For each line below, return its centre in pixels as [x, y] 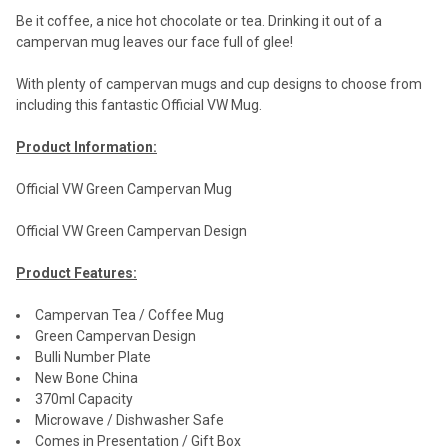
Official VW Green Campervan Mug [124, 189]
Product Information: [86, 147]
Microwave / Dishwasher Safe [129, 420]
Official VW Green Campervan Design [131, 231]
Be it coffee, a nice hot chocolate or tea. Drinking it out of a [199, 21]
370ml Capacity [84, 399]
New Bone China [86, 378]
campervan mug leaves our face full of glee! [154, 42]
